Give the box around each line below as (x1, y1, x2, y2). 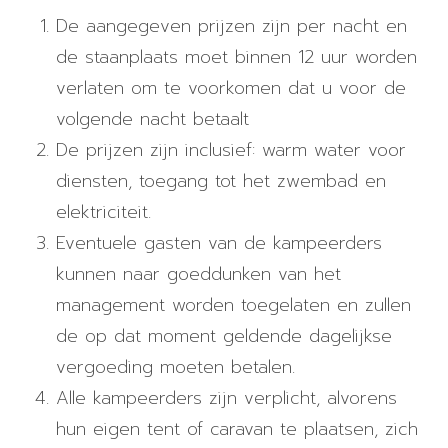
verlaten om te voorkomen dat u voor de (56, 74, 406, 103)
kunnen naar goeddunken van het (56, 260, 341, 289)
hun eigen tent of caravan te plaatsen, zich (56, 415, 418, 444)
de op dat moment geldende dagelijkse (56, 322, 392, 351)
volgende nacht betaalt (56, 105, 249, 134)
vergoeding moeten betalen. (56, 353, 295, 382)
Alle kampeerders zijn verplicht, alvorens (56, 384, 397, 413)
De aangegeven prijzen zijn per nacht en (56, 12, 407, 41)
